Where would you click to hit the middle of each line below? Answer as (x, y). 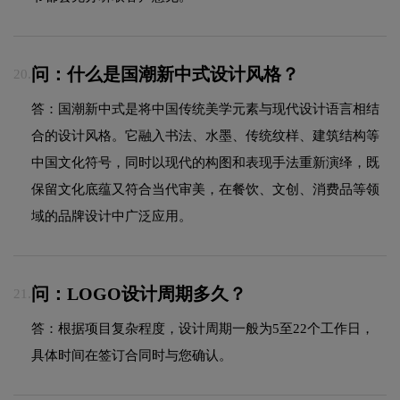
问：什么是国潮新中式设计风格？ (165, 75)
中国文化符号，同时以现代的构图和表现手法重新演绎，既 (205, 162)
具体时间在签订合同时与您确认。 (132, 355)
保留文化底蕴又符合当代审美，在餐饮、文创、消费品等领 (205, 189)
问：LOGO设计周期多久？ (139, 294)
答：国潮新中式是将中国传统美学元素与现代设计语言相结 (205, 108)
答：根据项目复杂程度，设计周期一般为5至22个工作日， (203, 328)
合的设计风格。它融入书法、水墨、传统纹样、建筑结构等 (205, 135)
